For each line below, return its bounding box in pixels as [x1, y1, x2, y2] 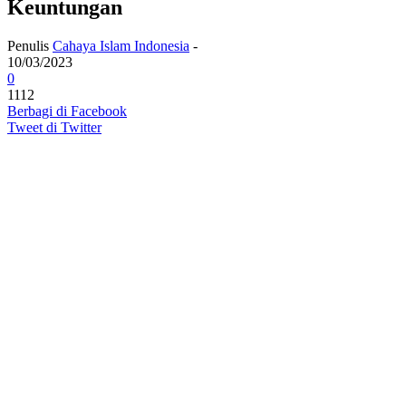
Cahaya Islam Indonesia [53, 37, 189, 53]
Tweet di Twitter [7, 119, 101, 135]
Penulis [7, 37, 53, 53]
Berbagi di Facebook [7, 102, 127, 119]
